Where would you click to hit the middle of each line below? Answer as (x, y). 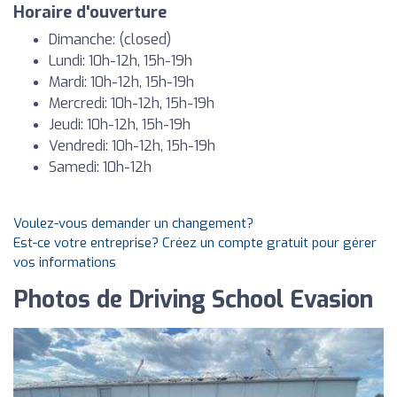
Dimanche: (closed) (110, 39)
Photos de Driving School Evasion (193, 300)
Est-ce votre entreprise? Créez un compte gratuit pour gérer (195, 243)
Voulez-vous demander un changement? (133, 223)
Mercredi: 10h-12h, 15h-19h (132, 103)
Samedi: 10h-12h (100, 167)
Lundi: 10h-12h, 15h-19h (121, 61)
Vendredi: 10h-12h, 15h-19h (132, 146)
